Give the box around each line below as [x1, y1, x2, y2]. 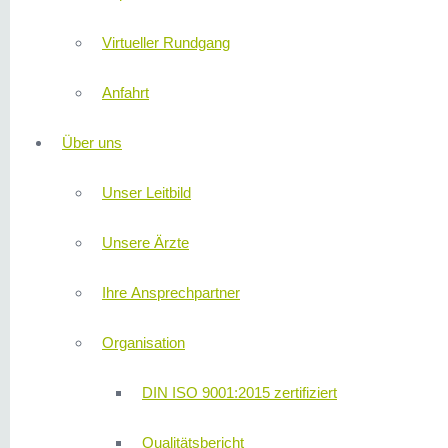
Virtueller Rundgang [102, 34, 230, 51]
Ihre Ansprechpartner [102, 284, 240, 301]
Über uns [62, 134, 122, 151]
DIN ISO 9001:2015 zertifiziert [142, 384, 337, 401]
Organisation [102, 334, 185, 351]
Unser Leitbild [102, 184, 191, 201]
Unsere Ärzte [102, 234, 189, 251]
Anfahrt [102, 84, 149, 101]
